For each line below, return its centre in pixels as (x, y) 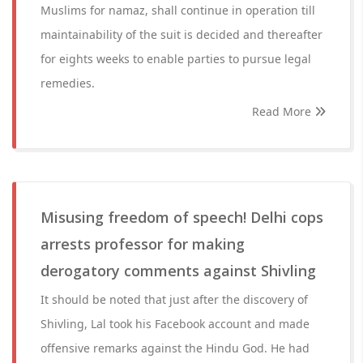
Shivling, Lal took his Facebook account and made (175, 324)
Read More (283, 111)
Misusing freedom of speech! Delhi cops (182, 217)
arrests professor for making (143, 244)
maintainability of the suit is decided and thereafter (181, 34)
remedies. (68, 83)
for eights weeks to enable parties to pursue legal (176, 59)
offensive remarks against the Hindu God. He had (175, 348)
